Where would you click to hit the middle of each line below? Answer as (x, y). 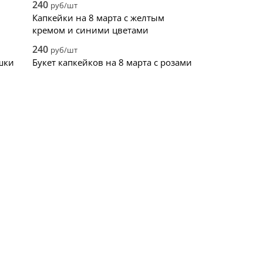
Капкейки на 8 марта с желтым (98, 18)
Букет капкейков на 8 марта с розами (112, 62)
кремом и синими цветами (90, 30)
